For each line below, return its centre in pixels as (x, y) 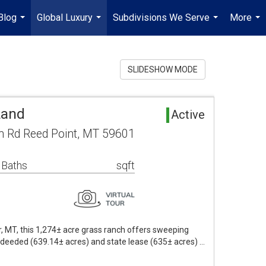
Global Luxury (65, 18)
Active (188, 115)
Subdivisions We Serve (161, 18)
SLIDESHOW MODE (163, 69)
